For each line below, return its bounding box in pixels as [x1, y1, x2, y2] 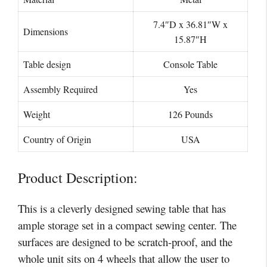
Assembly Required [23, 82, 98, 95]
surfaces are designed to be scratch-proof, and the [18, 234, 232, 250]
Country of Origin [23, 132, 91, 145]
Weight [23, 107, 50, 120]
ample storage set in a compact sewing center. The [18, 218, 237, 233]
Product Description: [18, 168, 138, 188]
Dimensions [23, 24, 68, 38]
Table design [23, 57, 71, 70]
